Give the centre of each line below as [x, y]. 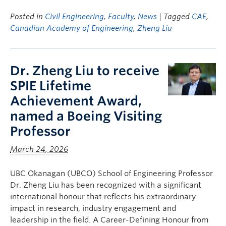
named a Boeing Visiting [86, 116]
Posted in [27, 17]
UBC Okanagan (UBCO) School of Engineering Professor [111, 174]
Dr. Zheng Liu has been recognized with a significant [106, 185]
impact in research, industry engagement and [93, 208]
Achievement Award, [76, 101]
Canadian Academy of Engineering [72, 28]
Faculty [121, 17]
